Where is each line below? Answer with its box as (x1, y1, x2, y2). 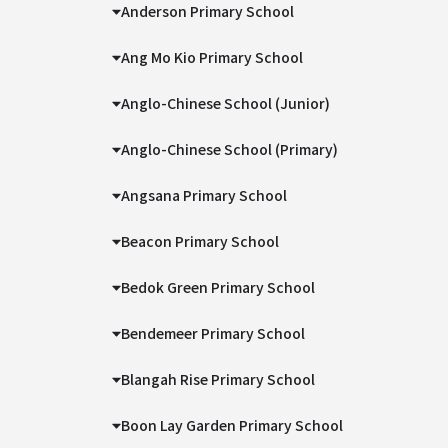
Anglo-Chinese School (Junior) (121, 93, 334, 113)
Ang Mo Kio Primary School (121, 47, 304, 67)
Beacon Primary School (121, 231, 280, 251)
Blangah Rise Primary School (121, 369, 316, 389)
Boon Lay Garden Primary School (121, 415, 344, 435)
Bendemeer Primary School (121, 323, 306, 343)
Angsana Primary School (121, 185, 288, 205)
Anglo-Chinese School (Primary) (121, 139, 342, 159)
